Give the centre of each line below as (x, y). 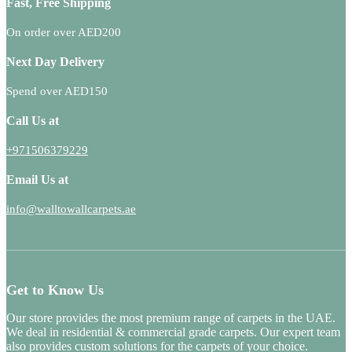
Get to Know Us (55, 290)
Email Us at (37, 179)
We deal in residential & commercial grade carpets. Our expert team (173, 332)
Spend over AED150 (57, 91)
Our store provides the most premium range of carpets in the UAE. (171, 317)
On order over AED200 (64, 32)
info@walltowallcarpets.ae (71, 209)
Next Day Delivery (55, 61)
